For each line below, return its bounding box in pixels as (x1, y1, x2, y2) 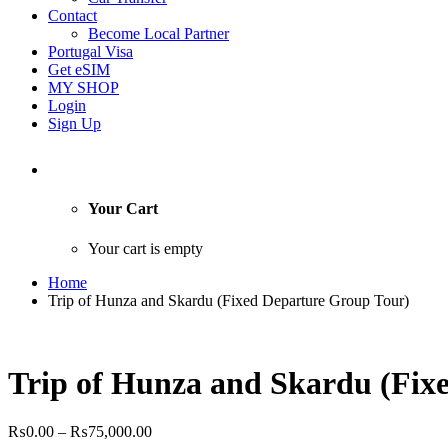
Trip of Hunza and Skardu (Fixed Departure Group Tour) (48, 291, 409, 309)
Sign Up (48, 115, 101, 132)
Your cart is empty (88, 239, 203, 257)
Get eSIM (48, 61, 110, 78)
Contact (48, 7, 97, 24)
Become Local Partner (88, 25, 229, 42)
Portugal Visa (48, 43, 133, 60)
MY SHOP (48, 79, 119, 96)
